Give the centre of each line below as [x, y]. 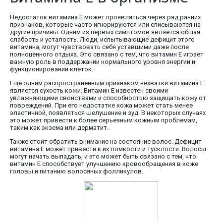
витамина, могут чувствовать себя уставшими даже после [99, 47]
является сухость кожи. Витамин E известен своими [89, 91]
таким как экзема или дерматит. [59, 128]
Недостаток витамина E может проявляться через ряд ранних [105, 17]
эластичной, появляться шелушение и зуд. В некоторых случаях [108, 113]
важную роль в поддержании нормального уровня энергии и [103, 62]
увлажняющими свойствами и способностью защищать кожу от [108, 98]
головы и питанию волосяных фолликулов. [77, 171]
